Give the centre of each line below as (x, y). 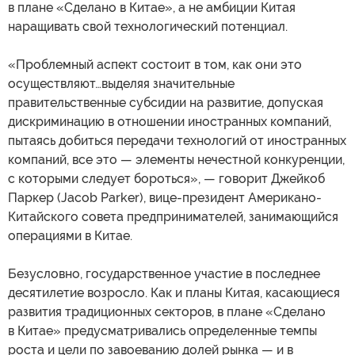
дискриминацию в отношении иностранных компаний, (170, 121)
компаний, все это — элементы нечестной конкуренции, (176, 159)
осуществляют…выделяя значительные (121, 83)
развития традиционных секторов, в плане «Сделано (167, 311)
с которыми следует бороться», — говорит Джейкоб (166, 178)
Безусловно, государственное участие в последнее (164, 273)
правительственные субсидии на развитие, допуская (166, 102)
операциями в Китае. (70, 235)
